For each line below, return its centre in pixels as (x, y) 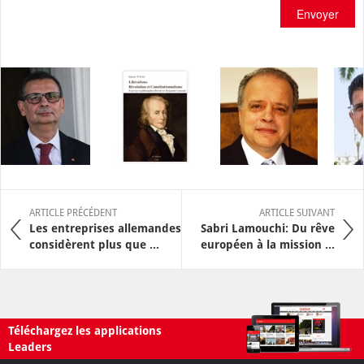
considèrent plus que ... (94, 244)
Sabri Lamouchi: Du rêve (268, 228)
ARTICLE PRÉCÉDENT (73, 212)
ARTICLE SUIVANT (297, 212)
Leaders (30, 347)
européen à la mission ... (268, 244)
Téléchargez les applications (85, 330)
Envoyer (318, 13)
